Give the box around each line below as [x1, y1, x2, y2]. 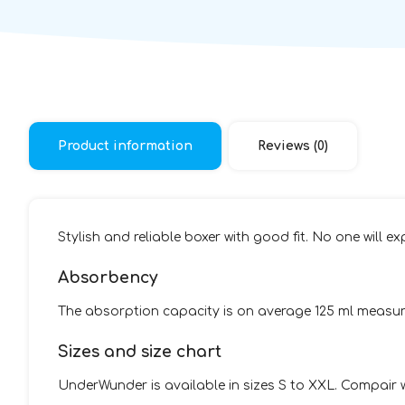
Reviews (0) [258, 139, 328, 154]
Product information [58, 139, 193, 154]
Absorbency [58, 269, 157, 287]
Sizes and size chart [58, 344, 221, 362]
